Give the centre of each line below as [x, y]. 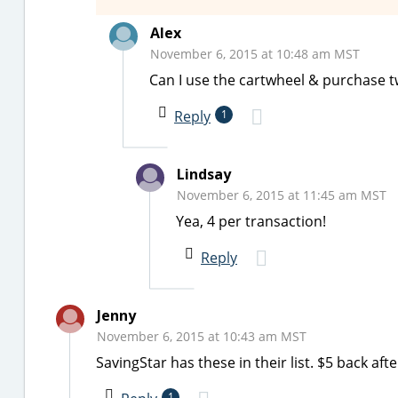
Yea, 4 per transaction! [251, 221]
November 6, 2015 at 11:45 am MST [282, 195]
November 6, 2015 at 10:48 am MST [255, 54]
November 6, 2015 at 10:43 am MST [202, 336]
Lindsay [204, 174]
